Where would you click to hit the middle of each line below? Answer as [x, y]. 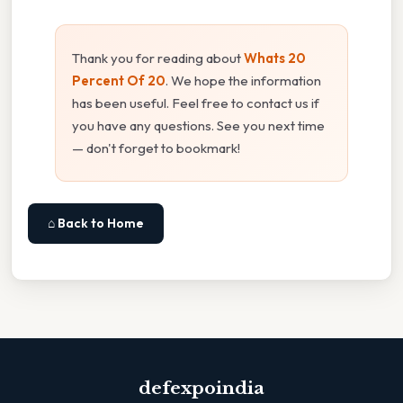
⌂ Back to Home [96, 224]
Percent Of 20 [119, 81]
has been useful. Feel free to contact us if [196, 103]
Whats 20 [275, 58]
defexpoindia [201, 389]
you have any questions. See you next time [198, 126]
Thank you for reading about [158, 58]
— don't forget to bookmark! [156, 148]
